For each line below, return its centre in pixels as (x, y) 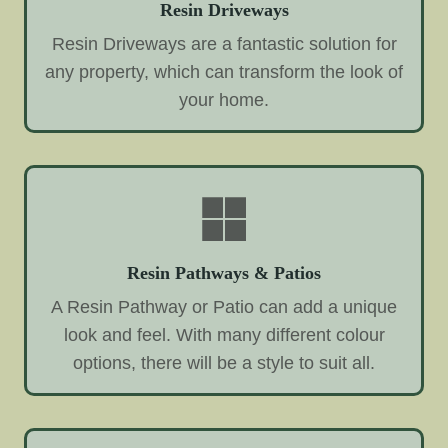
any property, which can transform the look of (224, 72)
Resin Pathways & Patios (224, 273)
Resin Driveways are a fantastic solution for (224, 44)
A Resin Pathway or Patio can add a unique (224, 306)
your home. (224, 100)
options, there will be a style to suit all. (224, 362)
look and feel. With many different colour (224, 334)
